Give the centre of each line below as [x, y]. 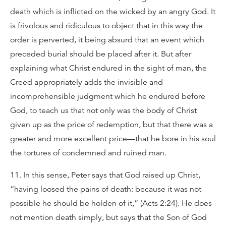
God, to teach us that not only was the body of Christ [103, 110]
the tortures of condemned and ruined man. [88, 153]
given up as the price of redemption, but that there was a [111, 124]
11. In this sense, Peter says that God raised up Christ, [105, 175]
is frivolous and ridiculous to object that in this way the [106, 25]
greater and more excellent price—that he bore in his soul [113, 138]
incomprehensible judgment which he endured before [108, 96]
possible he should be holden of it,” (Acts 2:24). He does [111, 203]
